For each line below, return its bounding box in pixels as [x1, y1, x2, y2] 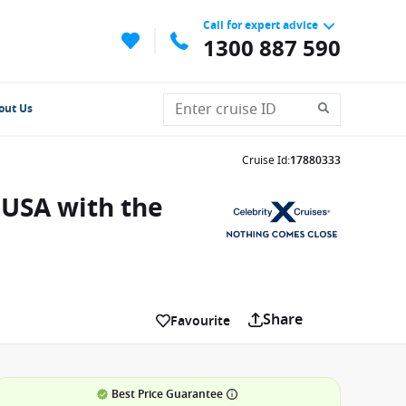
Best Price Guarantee [111, 386, 223, 402]
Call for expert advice [203, 16, 318, 34]
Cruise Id [242, 152, 287, 169]
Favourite [170, 311, 230, 331]
